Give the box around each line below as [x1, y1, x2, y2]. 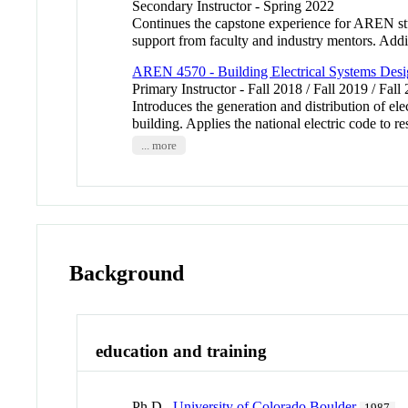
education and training [96, 342, 268, 362]
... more [140, 138, 177, 152]
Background [69, 260, 185, 285]
